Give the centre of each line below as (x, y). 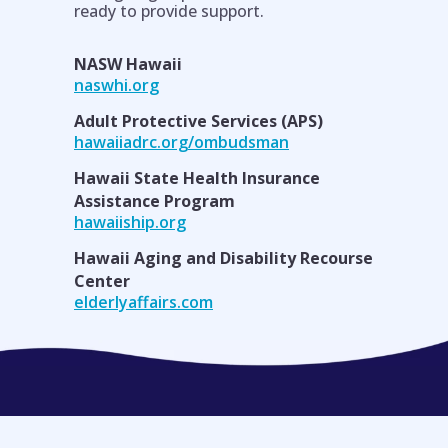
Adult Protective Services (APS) (198, 121)
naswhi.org (116, 85)
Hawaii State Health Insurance (197, 178)
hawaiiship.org (130, 222)
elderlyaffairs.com (143, 302)
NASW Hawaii (128, 64)
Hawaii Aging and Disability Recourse (223, 258)
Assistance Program (154, 201)
